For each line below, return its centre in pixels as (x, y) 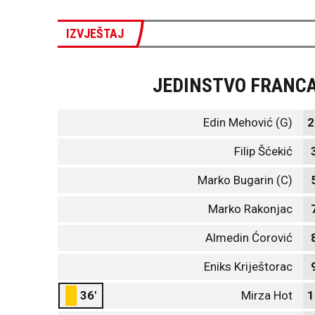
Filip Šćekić (263, 151)
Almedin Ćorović (249, 238)
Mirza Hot (267, 295)
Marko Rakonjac (250, 209)
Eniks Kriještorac (248, 266)
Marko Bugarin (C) (245, 180)
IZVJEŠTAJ (95, 33)
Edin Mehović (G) (248, 122)
